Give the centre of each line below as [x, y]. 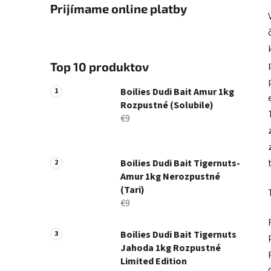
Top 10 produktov [100, 67]
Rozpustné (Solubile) [167, 106]
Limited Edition [154, 262]
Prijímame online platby [119, 9]
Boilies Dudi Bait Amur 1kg [177, 92]
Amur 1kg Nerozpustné [170, 177]
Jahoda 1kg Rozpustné [171, 248]
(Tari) [132, 190]
